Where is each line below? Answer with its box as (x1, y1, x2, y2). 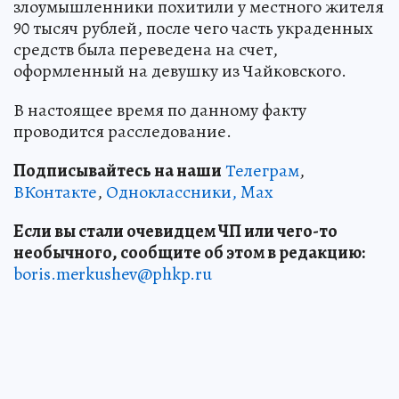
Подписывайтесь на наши (13, 158, 222, 183)
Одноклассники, (106, 179, 237, 204)
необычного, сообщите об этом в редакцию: (13, 240, 365, 265)
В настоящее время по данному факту (13, 97, 306, 122)
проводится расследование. (13, 118, 232, 143)
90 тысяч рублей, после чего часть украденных (13, 15, 373, 40)
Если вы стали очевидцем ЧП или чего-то (13, 218, 338, 243)
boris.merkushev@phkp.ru (13, 261, 212, 286)
